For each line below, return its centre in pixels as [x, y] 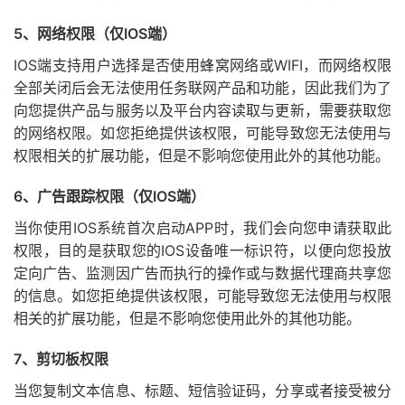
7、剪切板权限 [61, 359]
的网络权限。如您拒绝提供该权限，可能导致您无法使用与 [202, 133]
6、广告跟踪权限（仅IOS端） [109, 196]
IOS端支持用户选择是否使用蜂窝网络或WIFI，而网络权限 [202, 65]
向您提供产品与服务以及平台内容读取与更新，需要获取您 [202, 110]
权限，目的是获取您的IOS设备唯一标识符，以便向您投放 [202, 250]
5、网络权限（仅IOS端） [95, 33]
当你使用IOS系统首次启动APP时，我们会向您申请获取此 [202, 228]
